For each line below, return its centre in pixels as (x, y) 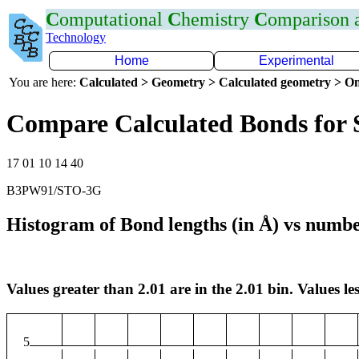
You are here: (44, 82)
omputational (113, 19)
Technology (76, 37)
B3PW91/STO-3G (54, 190)
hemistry (218, 19)
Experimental (296, 61)
